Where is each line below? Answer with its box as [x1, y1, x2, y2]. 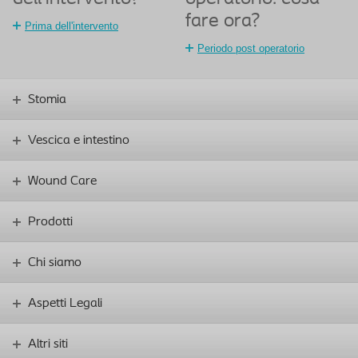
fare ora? [185, 12, 260, 31]
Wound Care [28, 175, 97, 188]
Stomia [28, 93, 66, 106]
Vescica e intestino [28, 134, 129, 147]
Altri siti [28, 338, 68, 351]
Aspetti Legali [28, 297, 102, 310]
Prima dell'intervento [25, 20, 118, 32]
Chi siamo [28, 257, 82, 269]
